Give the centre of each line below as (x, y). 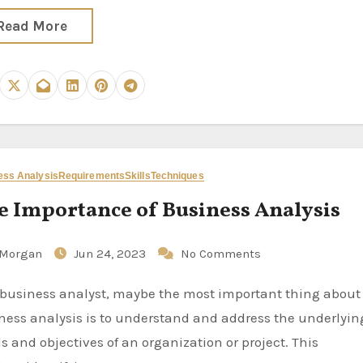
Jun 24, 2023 (112, 254)
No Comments (221, 254)
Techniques (177, 176)
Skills (138, 176)
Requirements (92, 176)
